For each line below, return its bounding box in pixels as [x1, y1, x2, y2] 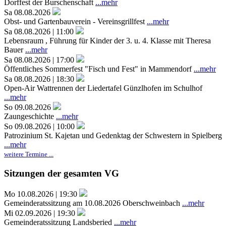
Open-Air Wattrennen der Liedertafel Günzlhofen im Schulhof [4, 84, 202, 93]
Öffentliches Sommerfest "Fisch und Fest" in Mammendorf [4, 65, 194, 74]
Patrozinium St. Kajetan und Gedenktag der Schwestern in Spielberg [4, 131, 222, 140]
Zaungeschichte [4, 112, 56, 121]
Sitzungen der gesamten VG [4, 168, 119, 179]
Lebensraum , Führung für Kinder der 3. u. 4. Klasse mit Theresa [4, 36, 211, 45]
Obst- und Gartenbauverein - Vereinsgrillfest [4, 17, 147, 26]
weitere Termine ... [4, 150, 53, 158]
